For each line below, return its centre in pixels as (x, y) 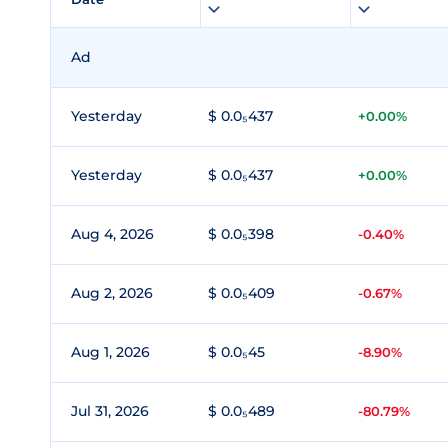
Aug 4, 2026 (112, 234)
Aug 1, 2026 (110, 352)
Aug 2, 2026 (112, 293)
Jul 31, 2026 (110, 411)
